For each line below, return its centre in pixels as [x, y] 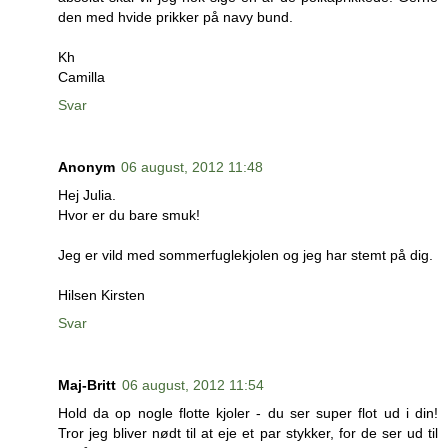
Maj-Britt [87, 385]
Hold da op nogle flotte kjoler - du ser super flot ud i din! [248, 413]
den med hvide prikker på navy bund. [175, 17]
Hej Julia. [87, 195]
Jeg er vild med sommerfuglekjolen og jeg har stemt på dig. [245, 255]
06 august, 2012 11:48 [192, 167]
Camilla [81, 77]
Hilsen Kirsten [101, 295]
